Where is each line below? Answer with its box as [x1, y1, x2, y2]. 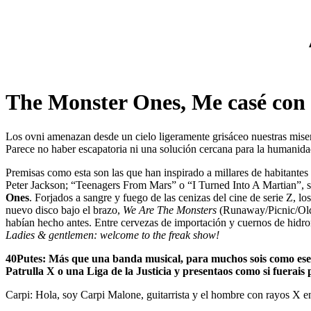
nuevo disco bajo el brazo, [6, 203, 123, 216]
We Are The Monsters [123, 203, 217, 216]
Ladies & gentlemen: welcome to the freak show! [6, 228, 219, 241]
